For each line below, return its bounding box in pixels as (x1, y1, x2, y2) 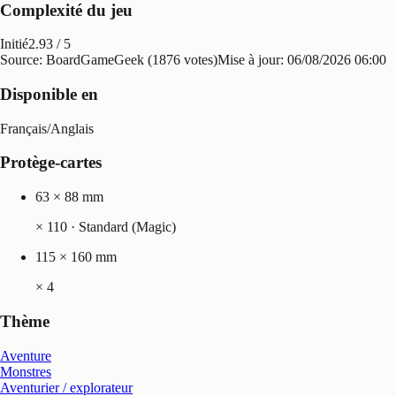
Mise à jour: (217, 52, 287, 68)
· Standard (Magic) (67, 219, 176, 235)
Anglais (50, 120, 94, 136)
